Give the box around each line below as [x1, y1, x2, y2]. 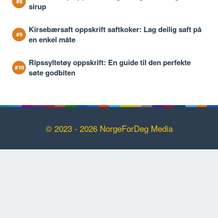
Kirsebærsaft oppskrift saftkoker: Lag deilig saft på [29, 23, 201, 35]
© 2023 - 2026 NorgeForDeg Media [45, 122, 173, 134]
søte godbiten [29, 67, 75, 78]
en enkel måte [29, 34, 75, 45]
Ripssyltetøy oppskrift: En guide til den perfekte [29, 56, 191, 68]
